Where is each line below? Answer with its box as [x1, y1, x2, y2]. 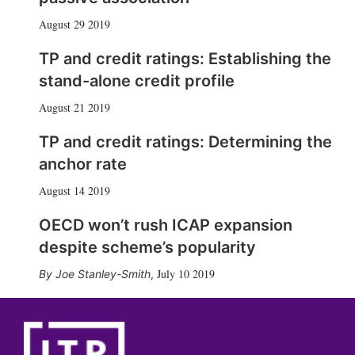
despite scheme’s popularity [38, 238, 256, 257]
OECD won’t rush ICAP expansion [38, 216, 292, 235]
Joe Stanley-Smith [55, 267, 151, 281]
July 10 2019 [156, 266, 215, 281]
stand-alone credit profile [38, 71, 235, 90]
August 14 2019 [38, 183, 110, 198]
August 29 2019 [38, 17, 110, 32]
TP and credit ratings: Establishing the [38, 49, 331, 68]
